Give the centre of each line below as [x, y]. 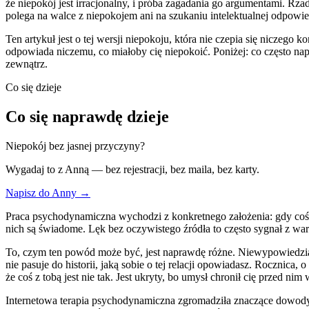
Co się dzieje [33, 87]
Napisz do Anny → [48, 192]
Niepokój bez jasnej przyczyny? [75, 146]
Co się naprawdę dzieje [87, 116]
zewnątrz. [27, 63]
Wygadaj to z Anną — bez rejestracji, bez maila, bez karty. [132, 169]
